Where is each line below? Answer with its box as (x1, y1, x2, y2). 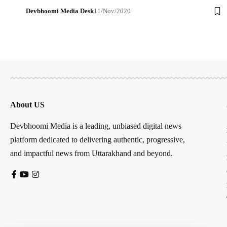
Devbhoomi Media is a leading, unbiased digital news (10, 122, 181, 131)
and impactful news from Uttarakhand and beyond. (10, 149, 173, 158)
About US (10, 100, 45, 109)
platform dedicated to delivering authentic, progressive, (10, 135, 185, 144)
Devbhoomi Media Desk (25, 7, 94, 15)
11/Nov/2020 (93, 7, 131, 15)
